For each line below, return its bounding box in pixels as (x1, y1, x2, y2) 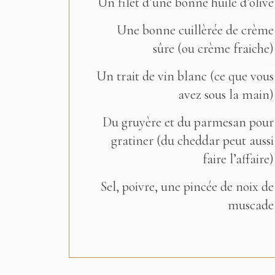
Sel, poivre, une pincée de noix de (100, 179, 274, 195)
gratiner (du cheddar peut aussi (110, 133, 274, 149)
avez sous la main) (177, 87, 274, 103)
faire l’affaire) (202, 151, 274, 167)
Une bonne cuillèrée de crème (116, 22, 274, 38)
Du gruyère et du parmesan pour (102, 114, 274, 130)
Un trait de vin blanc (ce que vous (96, 68, 274, 84)
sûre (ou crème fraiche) (152, 41, 274, 56)
